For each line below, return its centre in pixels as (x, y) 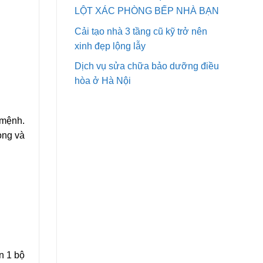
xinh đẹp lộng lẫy (110, 46)
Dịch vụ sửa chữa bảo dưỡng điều (147, 66)
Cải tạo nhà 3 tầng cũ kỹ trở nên (141, 31)
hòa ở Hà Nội (103, 81)
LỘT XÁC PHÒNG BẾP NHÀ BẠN (147, 11)
